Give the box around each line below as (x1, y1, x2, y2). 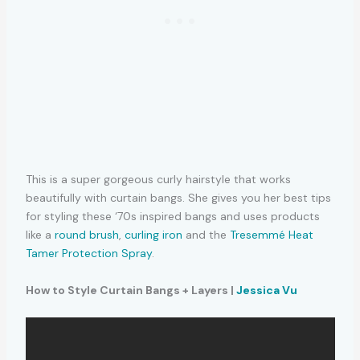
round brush (54, 227, 119, 243)
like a (25, 227, 55, 243)
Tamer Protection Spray (25, 246, 152, 261)
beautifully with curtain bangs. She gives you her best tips (25, 190, 331, 206)
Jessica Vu (235, 282, 297, 297)
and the (182, 227, 230, 243)
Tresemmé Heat (229, 227, 313, 243)
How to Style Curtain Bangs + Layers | (25, 282, 236, 297)
